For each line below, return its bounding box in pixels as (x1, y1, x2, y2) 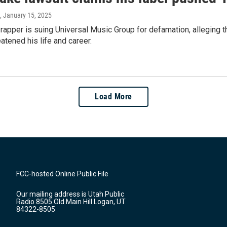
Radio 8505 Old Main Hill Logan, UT (16, 198, 126, 206)
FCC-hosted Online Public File (16, 170, 108, 178)
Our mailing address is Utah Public (16, 190, 124, 199)
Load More (95, 92, 132, 102)
